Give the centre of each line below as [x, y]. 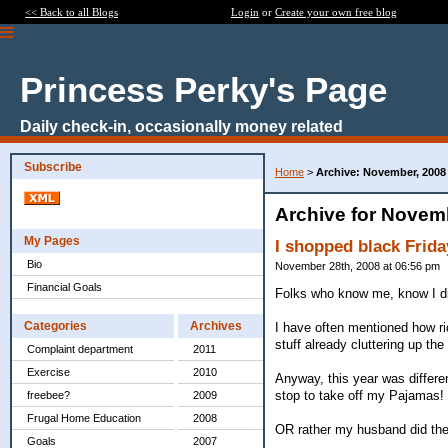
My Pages [52, 241]
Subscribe [53, 167]
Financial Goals [64, 287]
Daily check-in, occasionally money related [181, 126]
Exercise [48, 372]
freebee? [48, 395]
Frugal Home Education [84, 418]
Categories [55, 326]
